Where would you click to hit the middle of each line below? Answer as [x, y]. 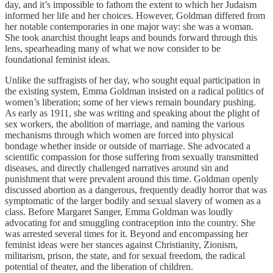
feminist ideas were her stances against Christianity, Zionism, [121, 245]
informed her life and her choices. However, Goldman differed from [135, 16]
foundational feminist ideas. [58, 60]
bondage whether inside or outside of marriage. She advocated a [128, 146]
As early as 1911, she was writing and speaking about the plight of [132, 113]
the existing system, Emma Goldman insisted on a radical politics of [134, 91]
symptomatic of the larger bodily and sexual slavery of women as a [133, 201]
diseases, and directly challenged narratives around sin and [117, 168]
